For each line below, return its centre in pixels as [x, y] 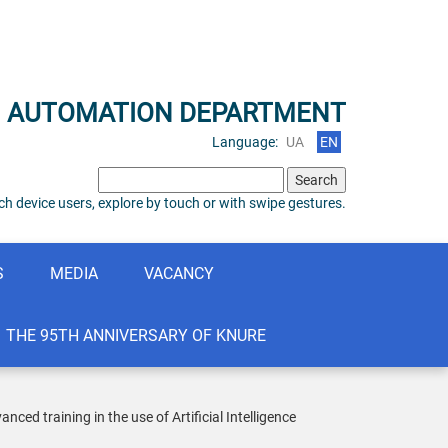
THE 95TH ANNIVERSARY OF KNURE [136, 335]
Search [118, 176]
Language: [245, 142]
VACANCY [179, 273]
